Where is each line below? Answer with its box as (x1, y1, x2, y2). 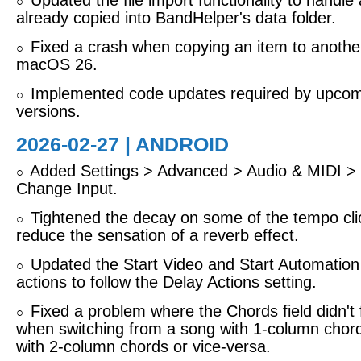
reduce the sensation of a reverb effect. (16, 226, 299, 244)
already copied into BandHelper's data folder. (16, 9, 336, 27)
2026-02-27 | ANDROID (16, 133, 229, 156)
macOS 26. (16, 56, 98, 73)
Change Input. (16, 180, 118, 197)
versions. (16, 102, 81, 120)
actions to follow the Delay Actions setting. (16, 273, 317, 291)
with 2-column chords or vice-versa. (16, 338, 271, 355)
